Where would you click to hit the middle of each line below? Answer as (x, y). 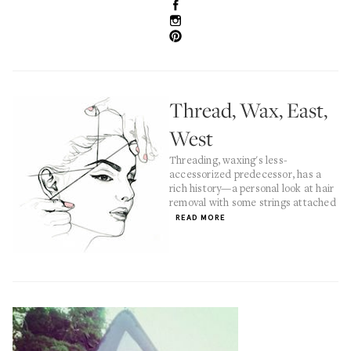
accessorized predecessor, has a (246, 174)
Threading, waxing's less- (228, 160)
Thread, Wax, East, (248, 110)
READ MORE (201, 217)
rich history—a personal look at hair (252, 188)
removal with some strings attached (253, 202)
